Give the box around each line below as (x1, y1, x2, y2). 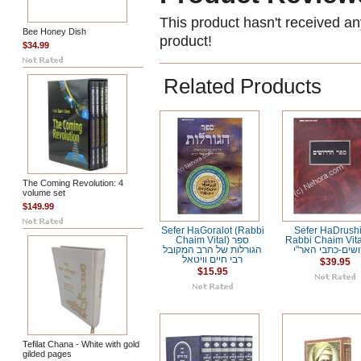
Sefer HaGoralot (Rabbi (161, 226, 264, 235)
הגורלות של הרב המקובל (163, 245, 263, 255)
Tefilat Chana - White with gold (23, 339, 139, 349)
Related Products (164, 74, 322, 98)
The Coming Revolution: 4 (23, 178, 123, 188)
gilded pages (23, 349, 72, 359)
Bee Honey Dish (23, 27, 86, 36)
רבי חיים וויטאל (182, 255, 243, 264)
